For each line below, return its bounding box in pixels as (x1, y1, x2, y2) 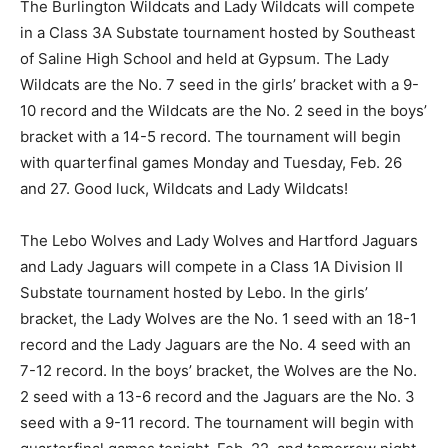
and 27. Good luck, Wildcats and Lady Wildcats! (20, 179, 348, 198)
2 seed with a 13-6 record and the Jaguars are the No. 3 (20, 387, 415, 406)
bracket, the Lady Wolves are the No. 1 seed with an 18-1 (20, 309, 417, 328)
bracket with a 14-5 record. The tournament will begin (20, 127, 401, 146)
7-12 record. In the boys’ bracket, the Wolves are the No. (20, 361, 417, 380)
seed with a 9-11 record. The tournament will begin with (20, 413, 414, 432)
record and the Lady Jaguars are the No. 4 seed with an (20, 335, 411, 354)
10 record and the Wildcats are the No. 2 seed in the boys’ (20, 101, 427, 120)
